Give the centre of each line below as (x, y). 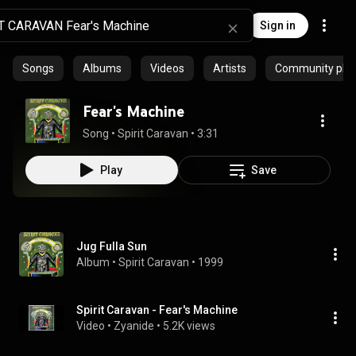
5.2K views (189, 326)
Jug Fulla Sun (112, 246)
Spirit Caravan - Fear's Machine (157, 310)
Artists (230, 68)
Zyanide (134, 326)
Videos (167, 68)
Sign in (278, 25)
